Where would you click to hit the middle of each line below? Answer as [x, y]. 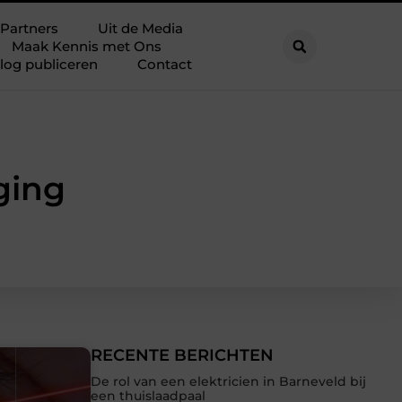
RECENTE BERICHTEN [182, 356]
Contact [165, 64]
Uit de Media [140, 28]
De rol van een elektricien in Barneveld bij [228, 382]
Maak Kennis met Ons [87, 46]
